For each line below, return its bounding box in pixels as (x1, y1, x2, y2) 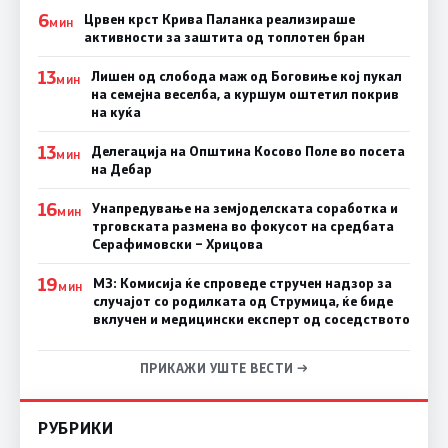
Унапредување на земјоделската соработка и (91, 199, 398, 218)
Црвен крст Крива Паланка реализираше (83, 10, 355, 29)
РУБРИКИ (38, 417, 114, 439)
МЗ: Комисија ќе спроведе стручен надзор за (92, 274, 392, 293)
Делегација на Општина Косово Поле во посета (90, 142, 405, 161)
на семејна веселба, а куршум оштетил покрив (90, 85, 399, 104)
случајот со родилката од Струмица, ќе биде (92, 292, 393, 311)
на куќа (90, 103, 141, 122)
